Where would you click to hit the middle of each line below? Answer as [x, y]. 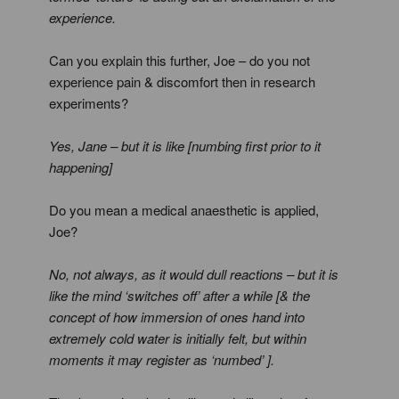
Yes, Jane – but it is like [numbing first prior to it [185, 146]
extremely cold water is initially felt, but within [178, 338]
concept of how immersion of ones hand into [177, 317]
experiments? [89, 103]
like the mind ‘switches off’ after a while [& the [179, 295]
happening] [81, 167]
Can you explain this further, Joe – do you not [179, 60]
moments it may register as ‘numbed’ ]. [162, 359]
